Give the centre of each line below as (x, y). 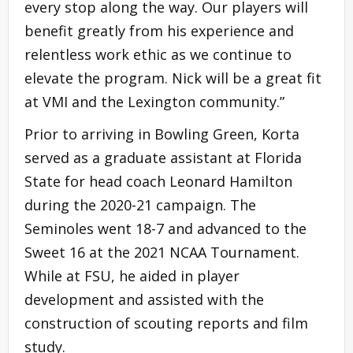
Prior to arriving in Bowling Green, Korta (162, 134)
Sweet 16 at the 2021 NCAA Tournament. (162, 252)
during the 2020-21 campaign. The (140, 204)
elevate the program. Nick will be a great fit (173, 78)
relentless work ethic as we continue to (158, 54)
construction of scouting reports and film (166, 323)
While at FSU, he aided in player (132, 275)
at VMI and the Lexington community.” (154, 101)
